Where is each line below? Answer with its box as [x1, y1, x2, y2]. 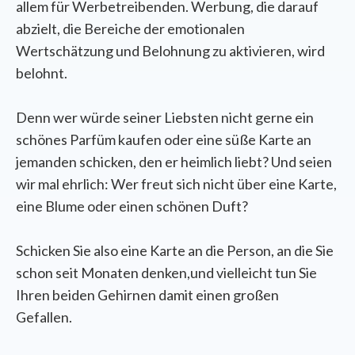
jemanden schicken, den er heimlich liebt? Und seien [16, 152, 332, 170]
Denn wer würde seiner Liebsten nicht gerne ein [16, 108, 314, 126]
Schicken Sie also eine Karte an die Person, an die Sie [16, 241, 334, 259]
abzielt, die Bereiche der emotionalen [16, 19, 245, 37]
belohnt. [16, 63, 67, 82]
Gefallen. [16, 307, 74, 326]
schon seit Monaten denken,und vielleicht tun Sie [16, 263, 317, 281]
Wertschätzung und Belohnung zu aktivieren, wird [16, 41, 325, 59]
